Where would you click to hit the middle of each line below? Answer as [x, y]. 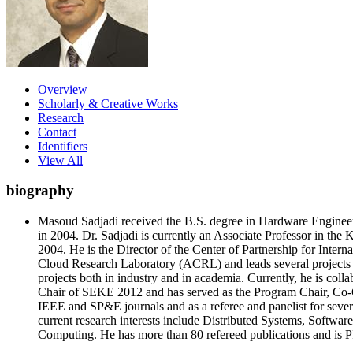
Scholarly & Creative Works [108, 103]
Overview [63, 89]
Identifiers [63, 146]
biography [40, 191]
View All [60, 160]
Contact [57, 132]
